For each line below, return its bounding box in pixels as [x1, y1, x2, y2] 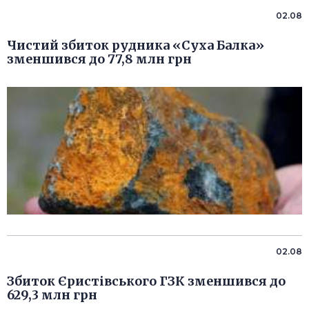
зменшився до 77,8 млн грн [7, 51, 192, 68]
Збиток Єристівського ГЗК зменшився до [7, 273, 286, 290]
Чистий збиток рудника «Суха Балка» [7, 37, 264, 54]
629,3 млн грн [7, 287, 97, 303]
